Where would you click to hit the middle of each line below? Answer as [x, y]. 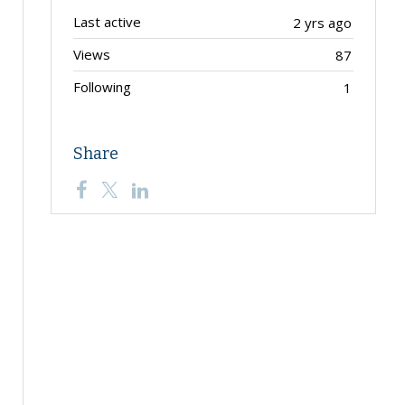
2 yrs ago [322, 23]
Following [102, 87]
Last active [107, 22]
